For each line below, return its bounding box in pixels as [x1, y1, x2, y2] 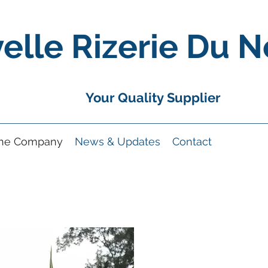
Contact [172, 135, 212, 148]
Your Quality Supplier [85, 90, 224, 105]
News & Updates [75, 135, 160, 148]
